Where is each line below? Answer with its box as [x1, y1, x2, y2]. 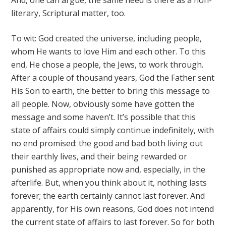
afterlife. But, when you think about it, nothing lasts [11, 177, 207, 188]
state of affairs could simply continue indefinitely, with [11, 125, 214, 136]
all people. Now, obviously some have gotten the [11, 98, 195, 109]
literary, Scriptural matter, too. [11, 8, 126, 19]
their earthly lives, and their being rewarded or [11, 151, 188, 162]
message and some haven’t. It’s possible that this [11, 111, 196, 123]
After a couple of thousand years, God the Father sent [11, 72, 215, 83]
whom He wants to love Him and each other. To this [11, 46, 206, 57]
